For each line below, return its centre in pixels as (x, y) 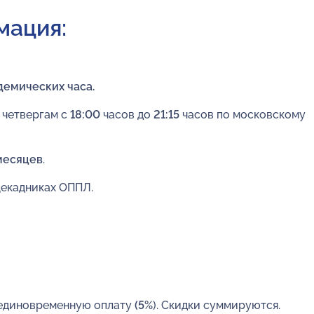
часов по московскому (244, 114)
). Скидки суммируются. (217, 305)
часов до (127, 114)
